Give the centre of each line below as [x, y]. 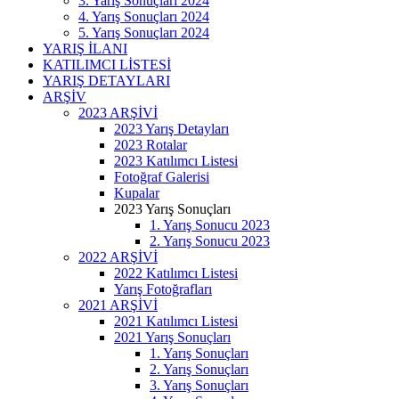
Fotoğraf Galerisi [162, 177]
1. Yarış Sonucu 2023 [210, 225]
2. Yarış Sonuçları [199, 369]
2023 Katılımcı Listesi [176, 161]
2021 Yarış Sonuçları [172, 337]
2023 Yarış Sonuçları [172, 209]
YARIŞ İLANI [85, 49]
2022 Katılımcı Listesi [176, 273]
